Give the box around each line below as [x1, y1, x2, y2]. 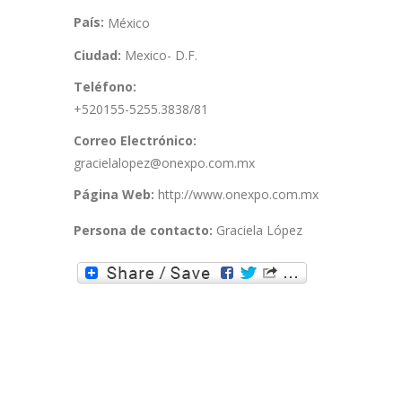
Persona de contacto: [74, 222, 216, 240]
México [108, 14, 150, 32]
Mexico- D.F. [125, 47, 197, 65]
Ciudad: [74, 47, 125, 65]
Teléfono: [74, 78, 140, 96]
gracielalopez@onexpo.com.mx [74, 154, 255, 172]
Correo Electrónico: [74, 132, 200, 150]
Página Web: [74, 186, 158, 204]
